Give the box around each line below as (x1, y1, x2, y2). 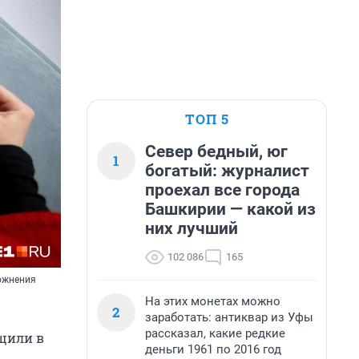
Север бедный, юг (145, 142, 288, 161)
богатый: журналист (145, 161, 309, 180)
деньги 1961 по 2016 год (145, 342, 281, 357)
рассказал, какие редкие (145, 326, 285, 341)
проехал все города (145, 180, 300, 200)
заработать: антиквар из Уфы (145, 310, 313, 325)
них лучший (145, 219, 238, 238)
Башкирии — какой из (145, 200, 316, 219)
